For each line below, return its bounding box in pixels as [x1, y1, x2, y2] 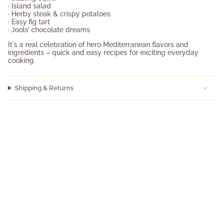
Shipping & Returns [14, 84, 73, 92]
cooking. [8, 56, 35, 65]
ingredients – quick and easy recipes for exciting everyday [8, 49, 198, 57]
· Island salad [8, 2, 51, 10]
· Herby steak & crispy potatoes [8, 10, 111, 18]
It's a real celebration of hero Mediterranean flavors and [8, 41, 188, 49]
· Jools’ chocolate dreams [8, 26, 90, 34]
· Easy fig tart [8, 18, 50, 26]
